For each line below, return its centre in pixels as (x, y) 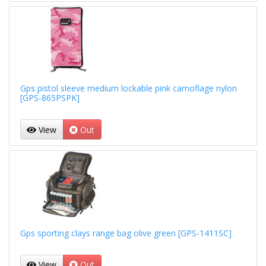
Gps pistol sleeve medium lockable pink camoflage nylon (128, 88)
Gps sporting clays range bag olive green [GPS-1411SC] (126, 233)
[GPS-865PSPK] (50, 98)
